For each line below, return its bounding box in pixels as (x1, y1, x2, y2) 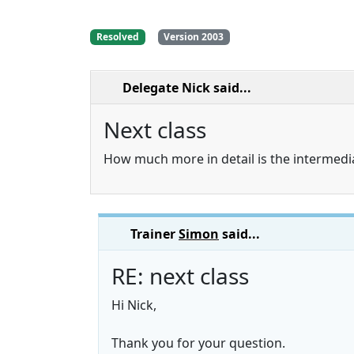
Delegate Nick (122, 79, 210, 97)
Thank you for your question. (111, 334, 285, 352)
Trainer (130, 225, 179, 243)
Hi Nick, (111, 296, 156, 314)
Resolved (96, 30, 139, 43)
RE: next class (111, 261, 249, 292)
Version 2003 (164, 30, 224, 43)
